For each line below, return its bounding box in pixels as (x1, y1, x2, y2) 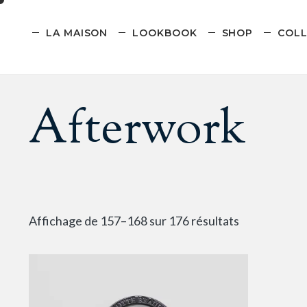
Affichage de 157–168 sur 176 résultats (29, 213, 239, 229)
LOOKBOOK (132, 26, 197, 39)
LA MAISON (46, 26, 108, 39)
